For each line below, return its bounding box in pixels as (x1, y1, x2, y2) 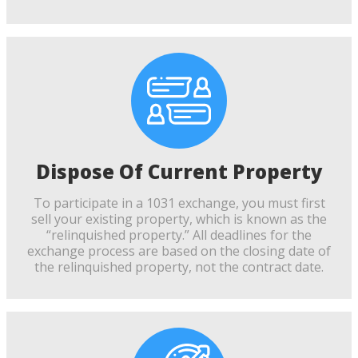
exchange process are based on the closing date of (27, 242, 331, 261)
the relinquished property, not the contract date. (34, 258, 324, 276)
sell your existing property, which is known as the (31, 210, 327, 229)
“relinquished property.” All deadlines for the (46, 226, 312, 245)
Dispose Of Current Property (35, 158, 323, 185)
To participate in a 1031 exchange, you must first (33, 194, 325, 213)
